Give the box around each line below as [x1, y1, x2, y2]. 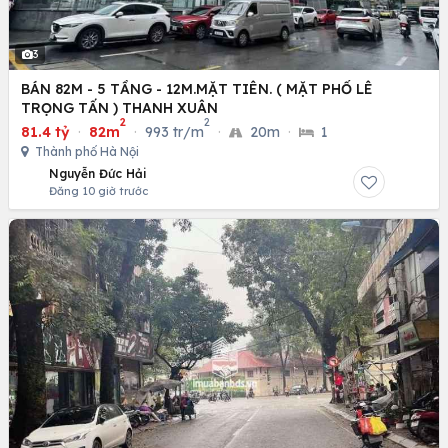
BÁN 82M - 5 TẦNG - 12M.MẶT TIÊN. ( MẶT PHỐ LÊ [21, 79, 373, 98]
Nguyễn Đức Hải [49, 165, 147, 181]
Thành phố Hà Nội [32, 143, 139, 159]
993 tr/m [145, 122, 204, 141]
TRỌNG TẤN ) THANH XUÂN [21, 98, 218, 117]
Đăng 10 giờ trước [49, 183, 148, 198]
